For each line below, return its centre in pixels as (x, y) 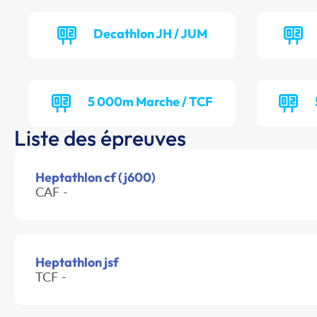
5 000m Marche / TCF (150, 102)
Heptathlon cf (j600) (96, 178)
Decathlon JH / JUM (150, 34)
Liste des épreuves (100, 138)
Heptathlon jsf (77, 263)
